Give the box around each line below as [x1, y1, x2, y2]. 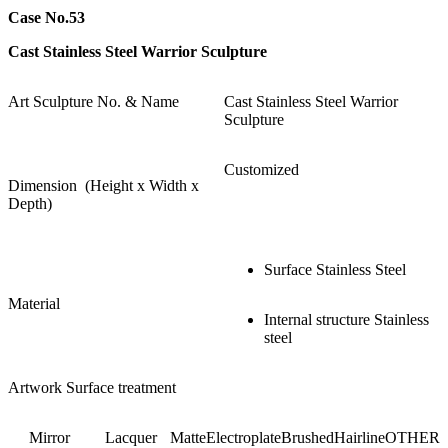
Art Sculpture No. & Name [8, 92, 179, 110]
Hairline [334, 428, 385, 446]
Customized [224, 160, 299, 178]
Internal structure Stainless [264, 310, 429, 328]
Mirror [29, 428, 70, 446]
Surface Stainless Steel [264, 260, 406, 278]
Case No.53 [8, 8, 85, 26]
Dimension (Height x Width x [8, 176, 199, 194]
